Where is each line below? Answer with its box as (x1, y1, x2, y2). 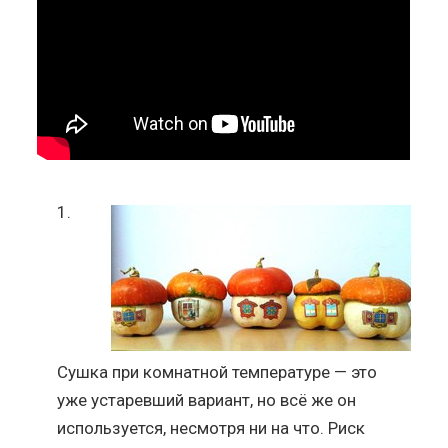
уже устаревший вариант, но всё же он (57, 389, 357, 410)
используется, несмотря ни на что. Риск (57, 417, 366, 438)
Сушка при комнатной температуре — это (57, 361, 378, 382)
